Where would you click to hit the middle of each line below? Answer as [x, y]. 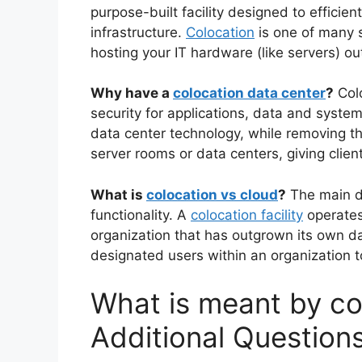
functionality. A [141, 215]
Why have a [132, 93]
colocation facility [247, 215]
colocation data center [249, 93]
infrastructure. [138, 32]
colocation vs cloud [212, 194]
